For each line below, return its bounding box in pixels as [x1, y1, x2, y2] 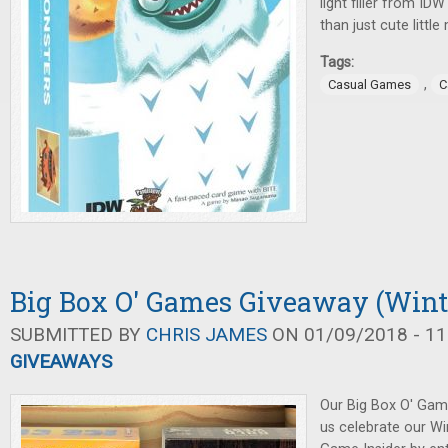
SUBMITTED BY [10, 323, 146, 346]
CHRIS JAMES [146, 323, 267, 346]
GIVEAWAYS [10, 350, 112, 373]
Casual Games [328, 77, 411, 92]
